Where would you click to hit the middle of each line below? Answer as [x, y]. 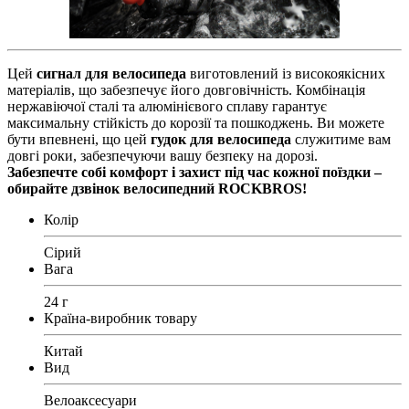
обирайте [39, 188]
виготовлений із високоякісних [286, 73]
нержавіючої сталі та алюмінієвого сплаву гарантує [167, 106]
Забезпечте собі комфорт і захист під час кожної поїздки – [194, 172]
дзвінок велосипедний [143, 188]
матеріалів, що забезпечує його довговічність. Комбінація [186, 89]
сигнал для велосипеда [111, 73]
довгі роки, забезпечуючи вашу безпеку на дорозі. [163, 155]
